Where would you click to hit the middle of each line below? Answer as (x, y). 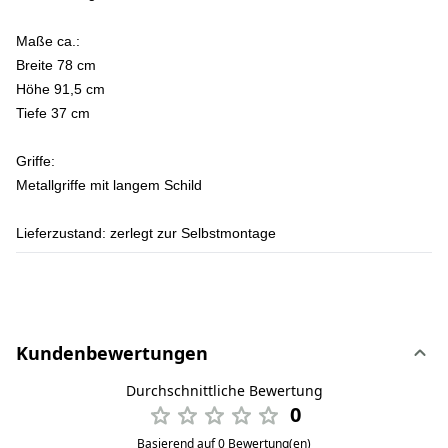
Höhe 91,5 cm (60, 89)
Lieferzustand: (61, 233)
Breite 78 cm (56, 65)
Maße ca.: (48, 41)
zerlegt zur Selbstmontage (191, 233)
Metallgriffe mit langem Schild (109, 185)
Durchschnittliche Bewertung (224, 390)
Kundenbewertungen (112, 353)
